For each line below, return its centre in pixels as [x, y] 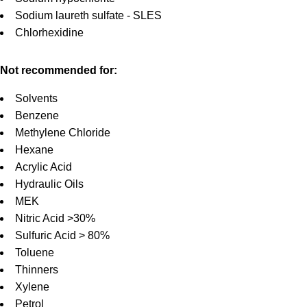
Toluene [35, 253]
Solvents [36, 99]
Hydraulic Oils [49, 184]
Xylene [32, 287]
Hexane [34, 150]
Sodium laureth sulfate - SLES [88, 16]
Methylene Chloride [63, 133]
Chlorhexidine [49, 33]
